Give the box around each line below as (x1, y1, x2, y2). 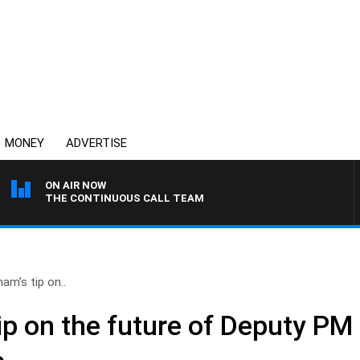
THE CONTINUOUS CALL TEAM (45, 192, 204, 204)
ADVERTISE (66, 136, 127, 150)
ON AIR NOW (45, 179, 106, 191)
